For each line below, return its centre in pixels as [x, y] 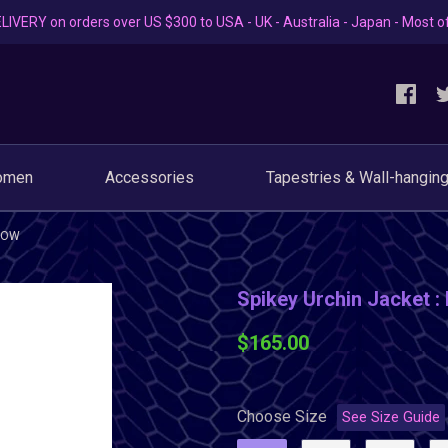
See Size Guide [390, 417]
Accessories [149, 177]
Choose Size [281, 416]
